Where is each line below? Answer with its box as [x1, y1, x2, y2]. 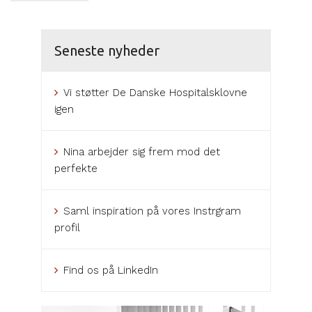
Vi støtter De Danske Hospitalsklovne [63, 86, 247, 100]
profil [54, 221, 80, 235]
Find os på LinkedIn [63, 264, 158, 277]
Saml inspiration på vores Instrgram [63, 205, 241, 218]
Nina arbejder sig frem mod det [63, 146, 220, 159]
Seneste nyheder [54, 42, 159, 59]
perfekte [54, 162, 97, 175]
